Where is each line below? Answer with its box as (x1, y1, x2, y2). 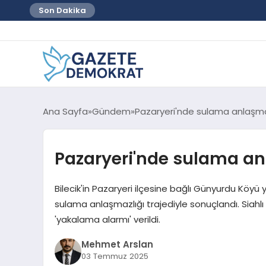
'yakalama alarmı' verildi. (54, 213, 160, 226)
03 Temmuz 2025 (81, 251, 148, 262)
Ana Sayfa (43, 104, 88, 118)
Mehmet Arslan (81, 238, 153, 251)
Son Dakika (39, 5, 86, 16)
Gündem (92, 104, 131, 118)
